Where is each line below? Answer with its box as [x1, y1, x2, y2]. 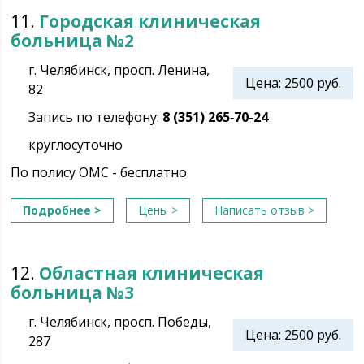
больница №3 [11, 281, 135, 304]
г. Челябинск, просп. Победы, [28, 313, 212, 331]
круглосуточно [28, 136, 123, 154]
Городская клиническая [39, 10, 262, 32]
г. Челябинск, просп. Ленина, [28, 61, 210, 79]
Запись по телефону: [28, 108, 163, 126]
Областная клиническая [39, 262, 265, 284]
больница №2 [11, 29, 135, 52]
